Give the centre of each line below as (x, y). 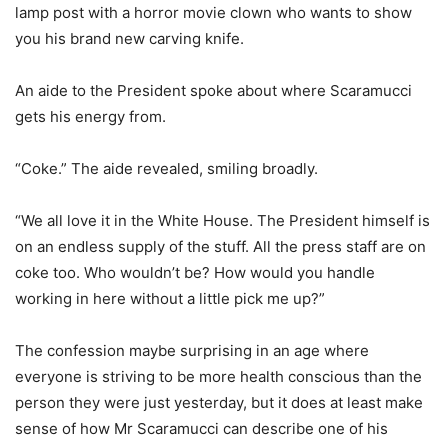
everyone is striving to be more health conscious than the (218, 376)
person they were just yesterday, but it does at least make (219, 402)
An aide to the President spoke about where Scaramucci (213, 90)
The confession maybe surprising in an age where (192, 350)
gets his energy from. (90, 116)
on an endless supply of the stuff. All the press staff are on (220, 246)
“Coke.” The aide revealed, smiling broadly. (166, 168)
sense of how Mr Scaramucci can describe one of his (201, 428)
